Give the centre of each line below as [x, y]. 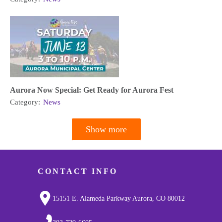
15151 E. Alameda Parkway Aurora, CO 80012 [118, 199]
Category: [26, 102]
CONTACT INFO [77, 171]
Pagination [30, 137]
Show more [106, 129]
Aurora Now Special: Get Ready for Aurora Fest [92, 90]
